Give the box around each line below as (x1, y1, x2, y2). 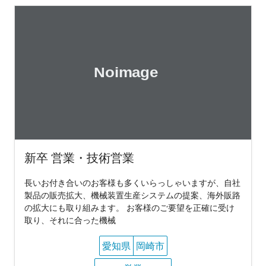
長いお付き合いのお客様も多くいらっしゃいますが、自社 (24, 176, 240, 188)
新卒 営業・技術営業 (24, 149, 134, 166)
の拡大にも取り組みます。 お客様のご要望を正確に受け (24, 201, 235, 213)
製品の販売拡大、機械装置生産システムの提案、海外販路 (24, 189, 240, 201)
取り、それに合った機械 (24, 214, 116, 226)
